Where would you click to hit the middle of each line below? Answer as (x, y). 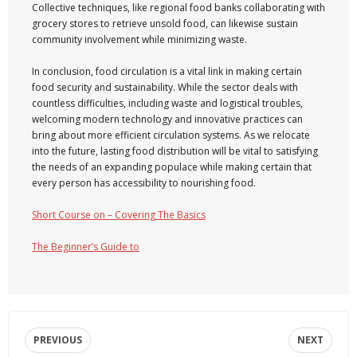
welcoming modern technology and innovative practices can (167, 119)
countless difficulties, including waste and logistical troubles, (167, 103)
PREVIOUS (58, 340)
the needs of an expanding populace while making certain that (172, 167)
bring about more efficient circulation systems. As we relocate (171, 135)
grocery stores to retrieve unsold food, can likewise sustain (165, 24)
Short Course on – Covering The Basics (119, 215)
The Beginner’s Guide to (86, 247)
